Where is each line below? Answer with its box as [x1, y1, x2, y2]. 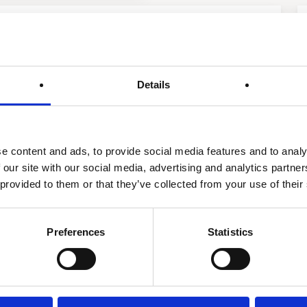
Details [136, 78, 171, 90]
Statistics [208, 225, 253, 238]
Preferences [47, 225, 106, 238]
